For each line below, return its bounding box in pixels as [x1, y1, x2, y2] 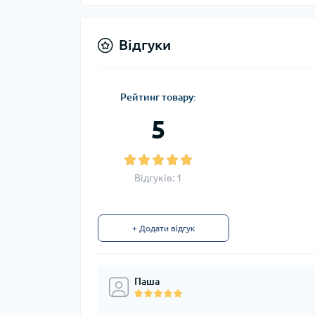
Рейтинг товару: [120, 91, 196, 103]
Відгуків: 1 [134, 172, 182, 184]
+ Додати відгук [132, 224, 195, 233]
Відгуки [119, 37, 171, 53]
